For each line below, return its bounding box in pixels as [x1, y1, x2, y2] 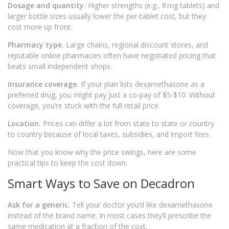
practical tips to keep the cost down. [8, 158, 127, 168]
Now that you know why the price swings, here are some [8, 147, 196, 157]
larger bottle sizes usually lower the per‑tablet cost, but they [8, 11, 206, 21]
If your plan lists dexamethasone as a [79, 79, 204, 89]
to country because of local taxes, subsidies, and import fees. [8, 129, 211, 139]
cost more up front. [8, 22, 72, 32]
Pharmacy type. [8, 40, 64, 50]
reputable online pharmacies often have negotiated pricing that [8, 51, 216, 60]
